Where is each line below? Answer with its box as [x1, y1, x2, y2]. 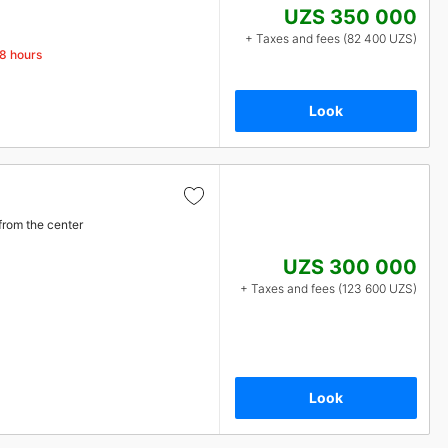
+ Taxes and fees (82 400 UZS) [245, 30, 417, 46]
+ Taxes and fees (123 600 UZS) [240, 281, 417, 296]
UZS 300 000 [283, 255, 417, 279]
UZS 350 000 [284, 4, 417, 29]
